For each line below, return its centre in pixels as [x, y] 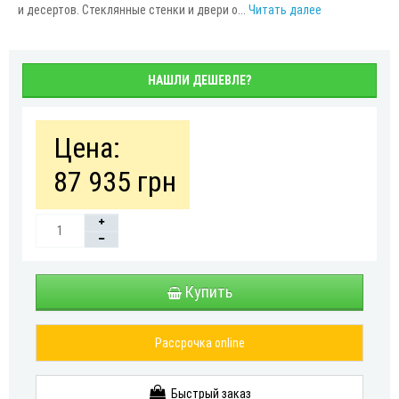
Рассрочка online [199, 342]
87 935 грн [115, 181]
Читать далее [285, 9]
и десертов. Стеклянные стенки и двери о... [133, 9]
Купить [208, 291]
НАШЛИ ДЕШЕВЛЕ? [199, 80]
